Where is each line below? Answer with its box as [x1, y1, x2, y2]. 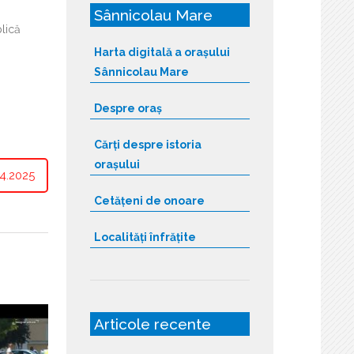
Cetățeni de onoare [93, 194, 205, 207]
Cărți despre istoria [93, 137, 201, 151]
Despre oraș [93, 101, 162, 115]
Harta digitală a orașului [93, 45, 230, 58]
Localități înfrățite [93, 230, 196, 243]
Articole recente [93, 314, 211, 333]
